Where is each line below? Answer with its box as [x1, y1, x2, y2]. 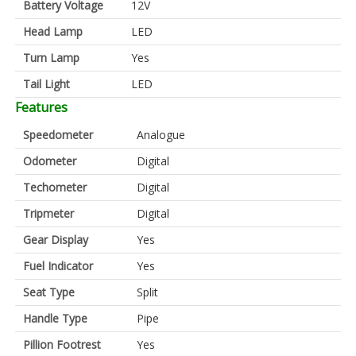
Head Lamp [23, 24, 83, 40]
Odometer [23, 153, 76, 169]
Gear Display [23, 232, 88, 248]
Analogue [137, 127, 185, 143]
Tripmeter [23, 206, 74, 222]
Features [15, 99, 68, 117]
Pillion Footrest [23, 337, 101, 353]
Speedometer [23, 127, 93, 143]
